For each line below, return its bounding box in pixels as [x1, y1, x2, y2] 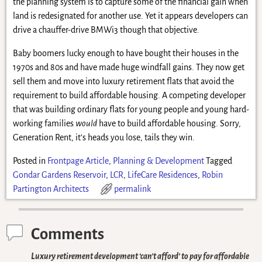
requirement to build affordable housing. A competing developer [12, 90, 246, 100]
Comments [31, 225, 105, 243]
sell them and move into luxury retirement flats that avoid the [12, 76, 234, 86]
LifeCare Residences [127, 170, 198, 180]
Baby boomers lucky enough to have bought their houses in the [12, 48, 239, 58]
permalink [113, 184, 151, 194]
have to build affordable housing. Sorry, [96, 118, 241, 128]
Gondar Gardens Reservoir [12, 170, 106, 180]
